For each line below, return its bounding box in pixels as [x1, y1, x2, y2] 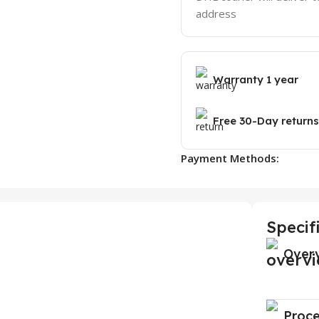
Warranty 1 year [213, 72, 298, 86]
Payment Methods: [181, 150, 279, 165]
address [196, 6, 236, 21]
